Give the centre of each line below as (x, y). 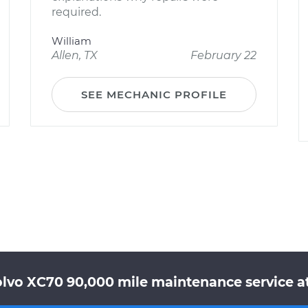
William (71, 41)
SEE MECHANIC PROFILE (154, 95)
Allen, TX (75, 55)
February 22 (223, 55)
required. (76, 12)
